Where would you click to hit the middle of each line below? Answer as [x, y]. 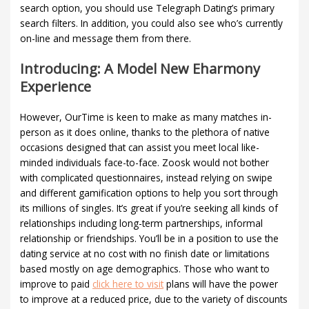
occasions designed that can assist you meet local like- [140, 147]
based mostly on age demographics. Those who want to [145, 268]
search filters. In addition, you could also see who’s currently [152, 23]
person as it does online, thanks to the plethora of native [145, 132]
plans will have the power [221, 283]
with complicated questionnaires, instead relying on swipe [147, 177]
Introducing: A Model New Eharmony [140, 68]
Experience [56, 86]
